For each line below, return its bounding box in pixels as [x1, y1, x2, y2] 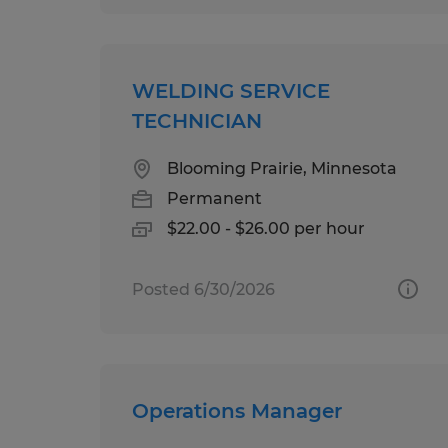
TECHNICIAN [132, 108, 262, 133]
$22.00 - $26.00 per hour [167, 218, 365, 238]
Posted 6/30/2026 [132, 279, 275, 299]
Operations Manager [132, 398, 342, 423]
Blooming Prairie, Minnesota [167, 158, 397, 178]
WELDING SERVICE [132, 78, 330, 103]
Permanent [167, 188, 262, 208]
